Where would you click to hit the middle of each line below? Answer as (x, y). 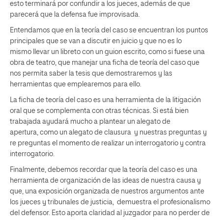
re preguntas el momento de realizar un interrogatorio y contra (108, 143)
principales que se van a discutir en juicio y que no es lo (96, 41)
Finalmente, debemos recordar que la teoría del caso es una (104, 170)
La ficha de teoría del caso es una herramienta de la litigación (105, 100)
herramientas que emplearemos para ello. (76, 84)
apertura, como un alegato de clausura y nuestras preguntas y (108, 132)
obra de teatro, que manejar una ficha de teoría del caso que (105, 63)
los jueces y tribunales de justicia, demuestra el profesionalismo (110, 202)
